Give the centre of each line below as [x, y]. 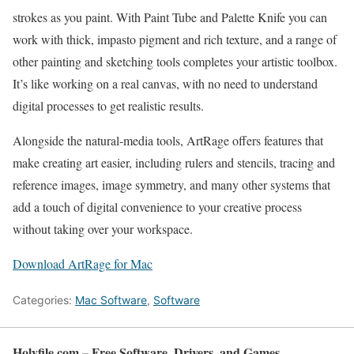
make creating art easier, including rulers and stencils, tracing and [174, 162]
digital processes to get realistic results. [108, 105]
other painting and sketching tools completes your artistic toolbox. [175, 61]
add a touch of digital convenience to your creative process [157, 207]
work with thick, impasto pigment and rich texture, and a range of [175, 39]
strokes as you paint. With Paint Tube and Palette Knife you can [170, 17]
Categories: [44, 300]
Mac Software [111, 300]
